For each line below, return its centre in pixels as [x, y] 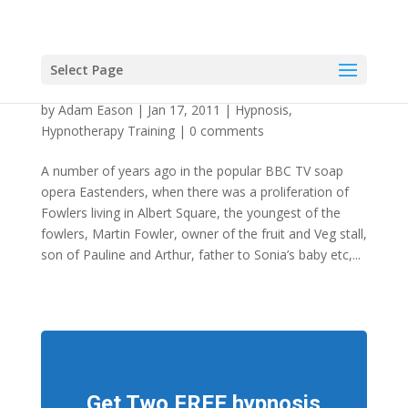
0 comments [226, 131]
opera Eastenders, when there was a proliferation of [194, 192]
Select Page [86, 70]
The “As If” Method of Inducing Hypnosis [179, 92]
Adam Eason [95, 110]
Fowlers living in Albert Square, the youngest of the [190, 213]
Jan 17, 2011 [184, 110]
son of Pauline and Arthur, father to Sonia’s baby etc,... [200, 255]
